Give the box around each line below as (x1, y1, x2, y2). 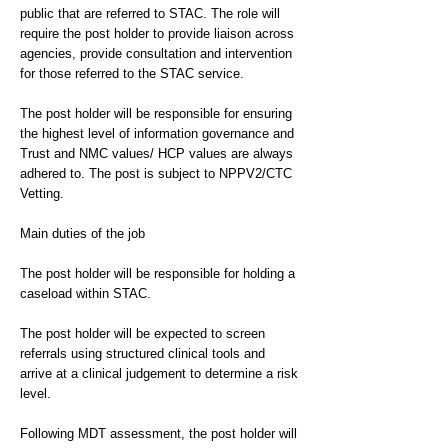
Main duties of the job (20, 226, 145, 241)
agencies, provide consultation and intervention (20, 46, 292, 61)
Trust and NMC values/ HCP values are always (20, 146, 293, 161)
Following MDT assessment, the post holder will (20, 426, 297, 441)
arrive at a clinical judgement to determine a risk (20, 366, 298, 381)
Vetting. (20, 186, 64, 201)
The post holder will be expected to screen (20, 326, 265, 341)
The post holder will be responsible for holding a (20, 266, 295, 281)
